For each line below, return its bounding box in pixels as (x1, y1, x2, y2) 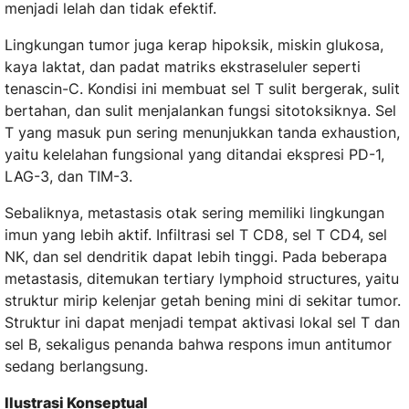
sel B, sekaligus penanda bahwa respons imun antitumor (5, 335, 392, 354)
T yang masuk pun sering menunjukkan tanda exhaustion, (5, 123, 400, 142)
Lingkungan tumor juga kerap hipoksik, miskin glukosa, (5, 36, 383, 55)
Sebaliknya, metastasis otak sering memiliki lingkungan (5, 204, 384, 223)
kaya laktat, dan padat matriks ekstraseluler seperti (5, 58, 361, 77)
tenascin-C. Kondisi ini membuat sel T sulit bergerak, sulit (5, 79, 400, 99)
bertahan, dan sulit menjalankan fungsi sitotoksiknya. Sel (5, 101, 396, 121)
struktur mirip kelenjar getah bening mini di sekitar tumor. (5, 291, 401, 310)
